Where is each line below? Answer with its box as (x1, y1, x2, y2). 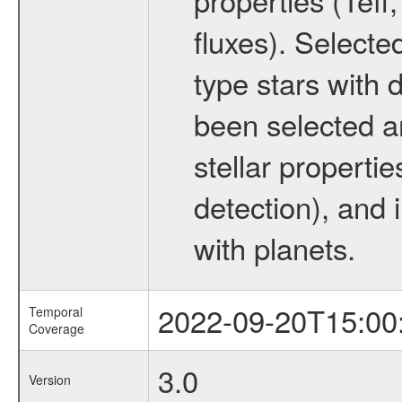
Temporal (28, 302, 83, 320)
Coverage (28, 319, 84, 337)
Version (28, 371, 71, 389)
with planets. (193, 226, 355, 268)
